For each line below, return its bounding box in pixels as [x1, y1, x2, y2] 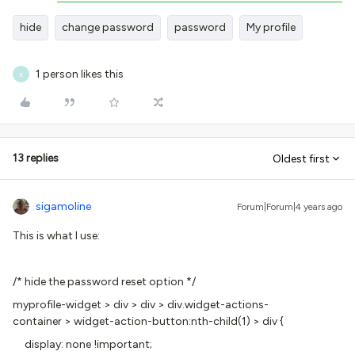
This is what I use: [13, 229, 100, 243]
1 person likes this [36, 67, 124, 82]
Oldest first [273, 151, 330, 166]
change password [62, 21, 154, 35]
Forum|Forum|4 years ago [237, 201, 342, 213]
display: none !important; [13, 338, 152, 352]
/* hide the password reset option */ [13, 275, 196, 289]
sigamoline [36, 200, 91, 214]
